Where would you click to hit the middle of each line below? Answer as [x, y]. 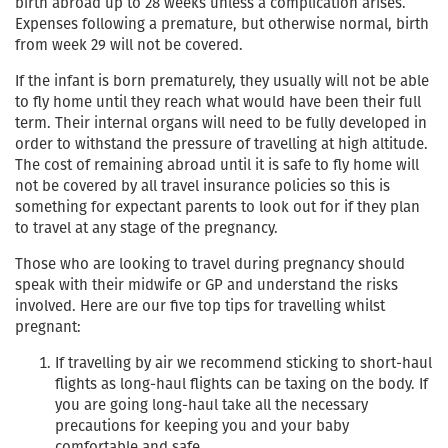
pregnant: [48, 326]
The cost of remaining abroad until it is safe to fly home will [217, 164]
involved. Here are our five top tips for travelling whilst [200, 305]
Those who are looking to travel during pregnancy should [210, 263]
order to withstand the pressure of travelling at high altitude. [221, 143]
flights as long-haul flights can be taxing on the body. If [241, 383]
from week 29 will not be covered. [129, 44]
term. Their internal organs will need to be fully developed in [221, 122]
